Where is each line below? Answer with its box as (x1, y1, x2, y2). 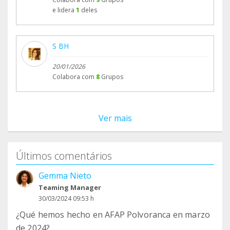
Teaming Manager (39, 183, 101, 193)
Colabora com (52, 72, 94, 82)
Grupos (101, 72, 123, 82)
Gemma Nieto (39, 170, 91, 182)
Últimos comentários (16, 149, 112, 163)
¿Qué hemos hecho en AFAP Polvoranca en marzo (16, 209, 210, 221)
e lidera (52, 6, 74, 15)
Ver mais (98, 112, 132, 124)
